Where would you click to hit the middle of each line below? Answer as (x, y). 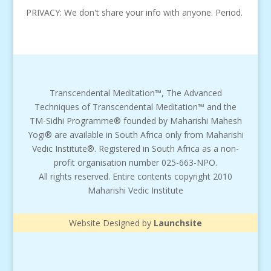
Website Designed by (111, 223)
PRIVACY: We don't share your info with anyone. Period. (134, 12)
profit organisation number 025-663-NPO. (135, 163)
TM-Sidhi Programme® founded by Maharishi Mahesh (135, 121)
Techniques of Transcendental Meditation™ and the (135, 107)
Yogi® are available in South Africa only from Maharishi (135, 135)
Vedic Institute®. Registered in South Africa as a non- (135, 149)
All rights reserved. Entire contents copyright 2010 (135, 177)
